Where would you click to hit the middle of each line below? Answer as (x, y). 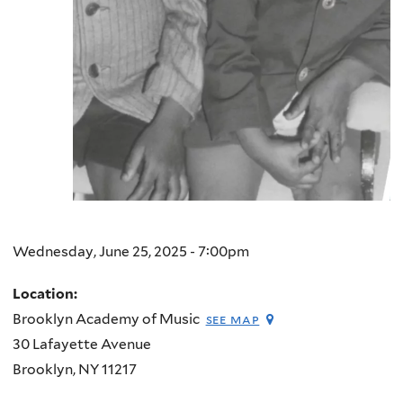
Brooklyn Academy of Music (106, 319)
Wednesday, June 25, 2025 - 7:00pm (131, 252)
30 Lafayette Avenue (82, 345)
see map (233, 319)
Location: (46, 294)
